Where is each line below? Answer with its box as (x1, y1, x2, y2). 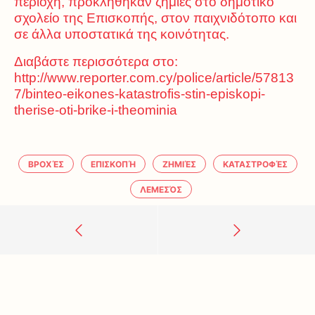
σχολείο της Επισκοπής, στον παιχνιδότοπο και (14, 10, 297, 25)
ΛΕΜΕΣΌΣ (140, 184, 182, 195)
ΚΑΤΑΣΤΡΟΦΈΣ (222, 158, 288, 169)
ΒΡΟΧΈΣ (27, 158, 64, 169)
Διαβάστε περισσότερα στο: (14, 53, 178, 69)
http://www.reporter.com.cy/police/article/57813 (14, 70, 294, 85)
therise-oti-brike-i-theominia (14, 102, 177, 117)
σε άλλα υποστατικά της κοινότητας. (14, 26, 229, 41)
